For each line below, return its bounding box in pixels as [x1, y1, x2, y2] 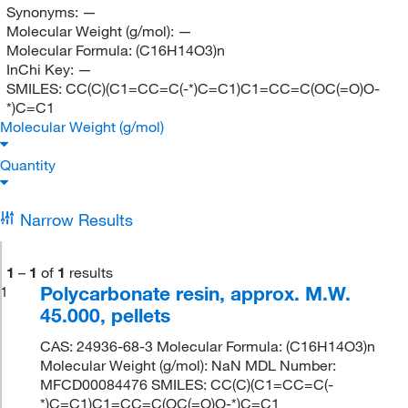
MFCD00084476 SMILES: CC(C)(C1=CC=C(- [40, 374, 334, 393]
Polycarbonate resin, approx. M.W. [40, 280, 352, 305]
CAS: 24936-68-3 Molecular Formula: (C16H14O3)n [40, 336, 376, 355]
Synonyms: [5, 2, 82, 21]
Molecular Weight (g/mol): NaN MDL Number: [40, 355, 337, 374]
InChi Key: [5, 59, 77, 78]
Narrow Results [19, 209, 133, 229]
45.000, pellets [40, 302, 171, 327]
